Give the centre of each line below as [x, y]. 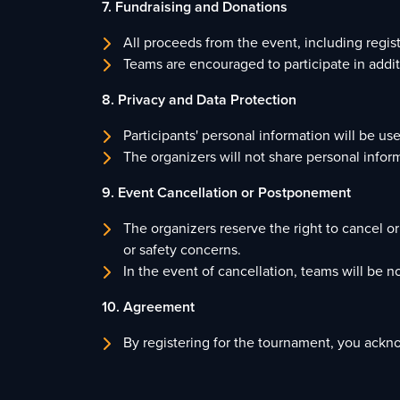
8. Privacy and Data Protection [199, 100]
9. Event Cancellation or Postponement [226, 192]
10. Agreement [148, 307]
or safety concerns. [182, 250]
